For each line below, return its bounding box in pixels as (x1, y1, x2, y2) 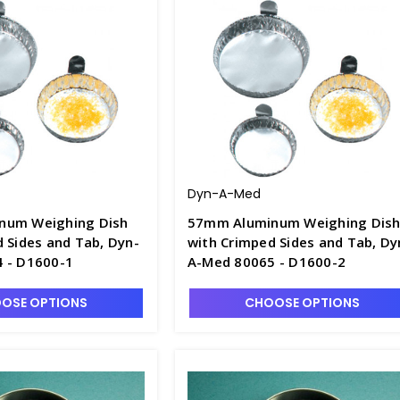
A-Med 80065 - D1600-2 (187, 253, 346, 271)
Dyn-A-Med (187, 185, 261, 203)
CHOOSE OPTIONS (244, 294, 360, 312)
